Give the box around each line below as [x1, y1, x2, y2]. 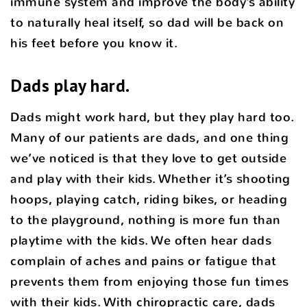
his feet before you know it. [10, 34, 177, 51]
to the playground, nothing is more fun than [10, 211, 281, 228]
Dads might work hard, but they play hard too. [10, 108, 295, 125]
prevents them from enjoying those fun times [10, 273, 289, 290]
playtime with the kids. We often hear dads [10, 232, 271, 249]
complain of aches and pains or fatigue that [10, 252, 277, 269]
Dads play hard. [10, 73, 130, 97]
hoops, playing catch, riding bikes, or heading [10, 191, 287, 208]
